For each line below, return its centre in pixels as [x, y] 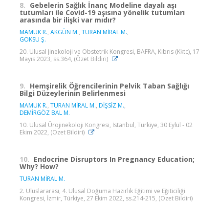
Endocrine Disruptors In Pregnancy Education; [114, 159]
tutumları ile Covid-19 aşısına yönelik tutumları [102, 12]
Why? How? [39, 166]
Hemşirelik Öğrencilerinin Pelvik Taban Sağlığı [109, 86]
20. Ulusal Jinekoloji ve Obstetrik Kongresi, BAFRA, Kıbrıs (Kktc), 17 [109, 51]
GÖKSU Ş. [33, 39]
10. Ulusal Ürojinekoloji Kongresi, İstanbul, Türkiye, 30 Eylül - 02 [106, 125]
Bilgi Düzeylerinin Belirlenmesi [73, 93]
